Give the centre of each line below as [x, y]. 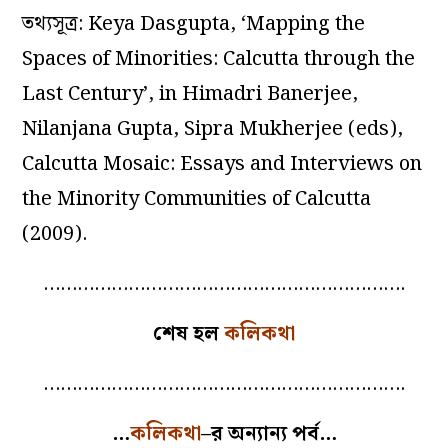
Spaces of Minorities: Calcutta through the [219, 58]
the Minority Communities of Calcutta [197, 198]
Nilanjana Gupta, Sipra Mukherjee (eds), [213, 128]
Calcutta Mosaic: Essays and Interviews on [222, 163]
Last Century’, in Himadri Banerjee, [190, 93]
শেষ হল [186, 333]
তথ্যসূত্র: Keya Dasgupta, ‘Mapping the [194, 23]
